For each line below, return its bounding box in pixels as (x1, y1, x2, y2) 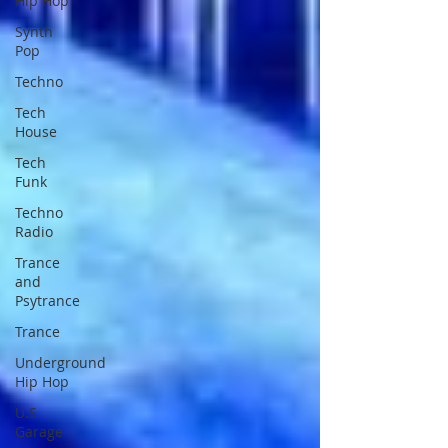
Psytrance (15, 291, 80, 310)
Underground (15, 353, 106, 372)
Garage (15, 422, 63, 441)
